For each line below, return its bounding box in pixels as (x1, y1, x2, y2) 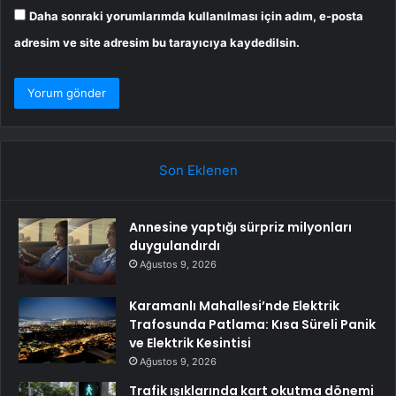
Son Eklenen (158, 161, 238, 179)
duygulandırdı (129, 236, 220, 255)
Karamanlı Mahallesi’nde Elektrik (129, 296, 339, 315)
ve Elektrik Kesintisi (129, 333, 251, 352)
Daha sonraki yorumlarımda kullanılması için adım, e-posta (29, 8, 363, 23)
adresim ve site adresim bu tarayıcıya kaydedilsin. (14, 34, 300, 49)
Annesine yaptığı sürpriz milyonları (129, 217, 352, 236)
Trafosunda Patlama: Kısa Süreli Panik (129, 315, 376, 333)
